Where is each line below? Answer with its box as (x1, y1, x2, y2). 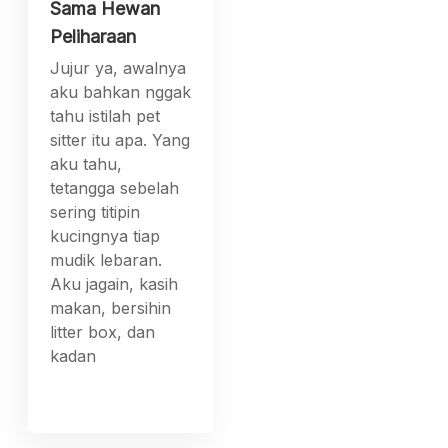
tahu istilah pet (50, 105, 161, 126)
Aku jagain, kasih (50, 273, 179, 294)
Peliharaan (50, 25, 137, 47)
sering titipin (50, 201, 141, 222)
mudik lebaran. (50, 249, 163, 270)
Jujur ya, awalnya (50, 57, 187, 78)
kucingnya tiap (50, 225, 161, 246)
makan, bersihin (50, 297, 172, 318)
